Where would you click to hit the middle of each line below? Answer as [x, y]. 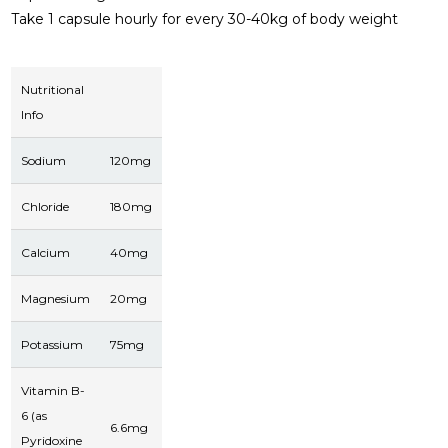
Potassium [52, 344]
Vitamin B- [53, 390]
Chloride [45, 206]
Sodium [44, 160]
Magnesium [56, 298]
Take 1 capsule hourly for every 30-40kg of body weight [205, 18]
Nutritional [53, 89]
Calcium [46, 252]
